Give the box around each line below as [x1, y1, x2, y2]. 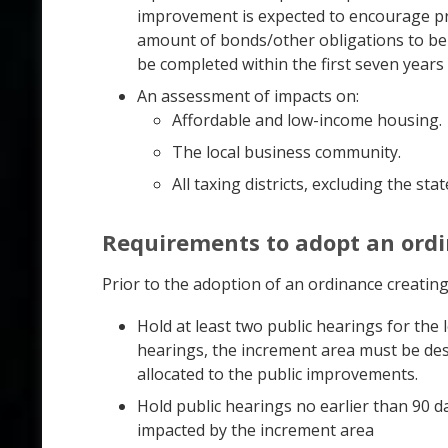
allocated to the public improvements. [137, 363, 418, 385]
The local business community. [172, 140, 401, 163]
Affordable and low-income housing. [172, 108, 442, 131]
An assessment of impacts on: [137, 84, 359, 107]
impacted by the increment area [137, 419, 374, 441]
